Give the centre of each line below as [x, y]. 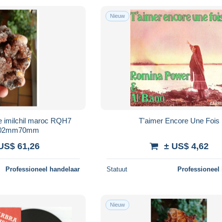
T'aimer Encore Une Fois [179, 120]
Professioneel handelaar [43, 169]
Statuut [117, 169]
